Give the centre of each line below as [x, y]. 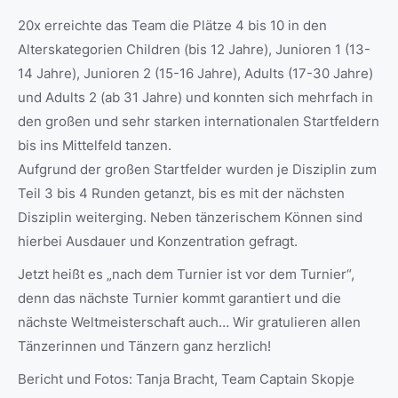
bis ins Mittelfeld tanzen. [95, 146]
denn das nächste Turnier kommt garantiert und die [179, 298]
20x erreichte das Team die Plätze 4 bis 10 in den [172, 26]
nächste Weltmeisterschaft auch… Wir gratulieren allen [189, 322]
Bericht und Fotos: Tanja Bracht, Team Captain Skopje [186, 379]
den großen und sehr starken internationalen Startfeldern [199, 122]
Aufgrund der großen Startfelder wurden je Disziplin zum [197, 170]
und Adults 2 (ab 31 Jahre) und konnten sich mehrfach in [195, 98]
